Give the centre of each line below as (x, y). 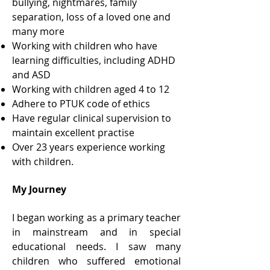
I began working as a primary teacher (96, 218)
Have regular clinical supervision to (92, 118)
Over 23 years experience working (89, 147)
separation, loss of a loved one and (91, 17)
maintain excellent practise (73, 133)
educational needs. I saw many (96, 246)
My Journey (39, 189)
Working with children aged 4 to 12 (92, 89)
